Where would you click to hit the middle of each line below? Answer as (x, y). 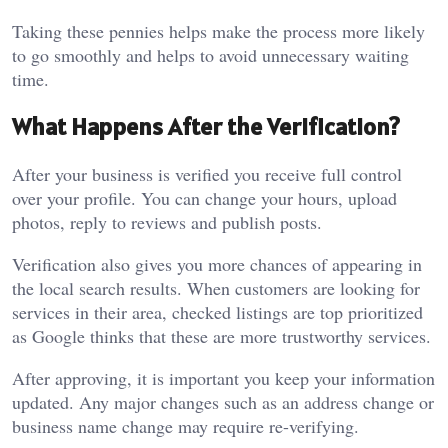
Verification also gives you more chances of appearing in (217, 263)
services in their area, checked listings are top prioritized (217, 311)
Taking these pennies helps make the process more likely (218, 30)
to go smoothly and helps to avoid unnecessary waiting (210, 54)
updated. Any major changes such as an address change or (223, 401)
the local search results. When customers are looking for (216, 287)
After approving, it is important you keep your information (223, 377)
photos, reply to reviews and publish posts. (167, 221)
